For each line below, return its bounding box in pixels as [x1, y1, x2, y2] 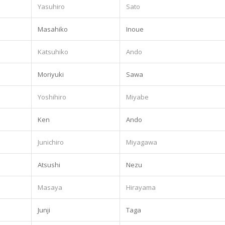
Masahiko [38, 24, 68, 34]
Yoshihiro [38, 92, 66, 101]
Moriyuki [38, 69, 64, 79]
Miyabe [126, 92, 149, 101]
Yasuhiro [38, 2, 65, 11]
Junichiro [38, 137, 64, 147]
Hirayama [126, 182, 156, 192]
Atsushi [38, 160, 60, 169]
